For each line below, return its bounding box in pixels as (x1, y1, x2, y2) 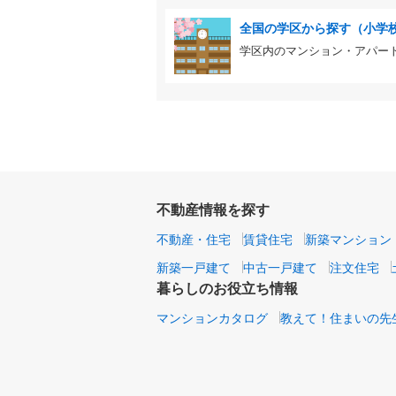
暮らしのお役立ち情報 (156, 277, 298, 298)
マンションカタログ (156, 308, 268, 326)
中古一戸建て (243, 257, 317, 276)
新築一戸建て (156, 257, 231, 276)
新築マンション (305, 229, 392, 247)
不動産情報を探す (156, 198, 270, 219)
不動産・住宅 (156, 229, 231, 247)
